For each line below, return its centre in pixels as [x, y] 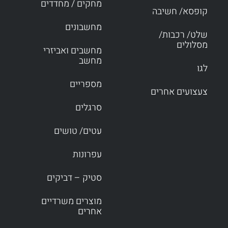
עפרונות [87, 155]
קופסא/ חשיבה [180, 12]
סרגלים [88, 108]
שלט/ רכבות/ [183, 35]
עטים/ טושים [78, 131]
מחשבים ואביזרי [72, 51]
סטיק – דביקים [74, 178]
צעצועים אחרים [179, 92]
